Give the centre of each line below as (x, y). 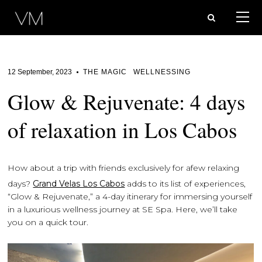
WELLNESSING (162, 72)
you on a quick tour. (48, 222)
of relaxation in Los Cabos (123, 130)
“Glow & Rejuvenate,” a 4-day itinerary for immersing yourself (130, 196)
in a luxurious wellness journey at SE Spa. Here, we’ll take (123, 209)
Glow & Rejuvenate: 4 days (127, 101)
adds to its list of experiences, (185, 184)
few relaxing (215, 168)
